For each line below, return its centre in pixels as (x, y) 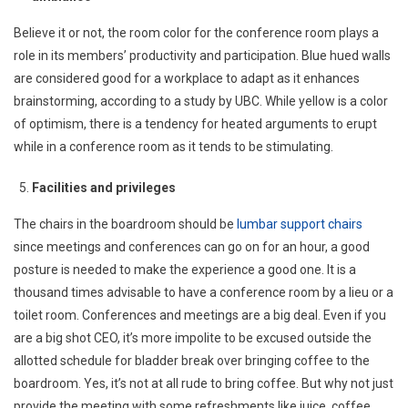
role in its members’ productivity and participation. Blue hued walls (202, 55)
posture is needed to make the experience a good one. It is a (185, 269)
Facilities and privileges (104, 187)
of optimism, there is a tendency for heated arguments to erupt (195, 123)
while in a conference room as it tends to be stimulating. (173, 146)
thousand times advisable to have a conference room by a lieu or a (204, 292)
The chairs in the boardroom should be (125, 224)
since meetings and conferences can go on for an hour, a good (192, 246)
